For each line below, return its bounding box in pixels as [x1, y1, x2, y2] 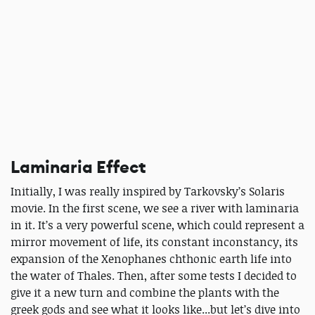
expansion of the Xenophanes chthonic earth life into [11, 251, 292, 266]
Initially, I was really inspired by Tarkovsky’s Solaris [11, 184, 285, 199]
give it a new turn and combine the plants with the [11, 285, 279, 300]
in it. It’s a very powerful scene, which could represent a [11, 217, 304, 233]
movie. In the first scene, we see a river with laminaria [11, 200, 299, 216]
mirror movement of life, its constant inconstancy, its [11, 234, 298, 250]
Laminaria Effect [11, 156, 146, 179]
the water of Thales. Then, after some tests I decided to [11, 268, 297, 283]
